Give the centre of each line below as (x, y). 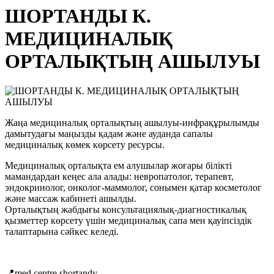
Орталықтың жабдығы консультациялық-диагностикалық (126, 210)
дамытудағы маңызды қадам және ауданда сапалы (109, 134)
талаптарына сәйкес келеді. (62, 232)
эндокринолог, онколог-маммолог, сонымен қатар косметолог (133, 188)
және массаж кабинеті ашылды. (71, 199)
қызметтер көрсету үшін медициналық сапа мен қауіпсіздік (128, 221)
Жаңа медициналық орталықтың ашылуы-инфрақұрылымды (132, 123)
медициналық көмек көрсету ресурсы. (85, 145)
